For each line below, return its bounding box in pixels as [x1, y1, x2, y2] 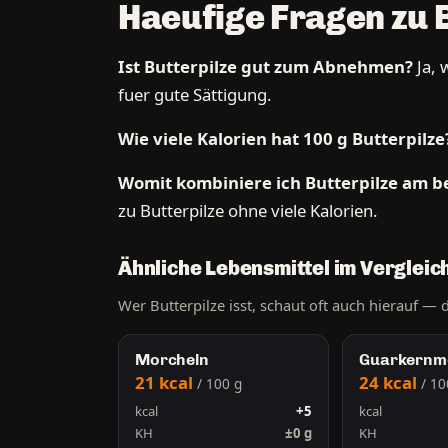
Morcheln [135, 349, 209, 369]
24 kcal [359, 370, 422, 394]
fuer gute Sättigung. [118, 83, 272, 107]
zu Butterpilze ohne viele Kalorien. [118, 199, 378, 223]
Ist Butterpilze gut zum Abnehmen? [118, 55, 413, 79]
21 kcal [135, 370, 197, 394]
